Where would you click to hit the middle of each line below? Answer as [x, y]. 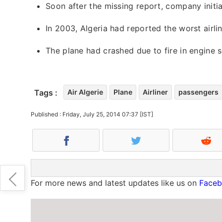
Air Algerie [85, 92]
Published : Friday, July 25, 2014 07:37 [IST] [92, 114]
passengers [198, 92]
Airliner [155, 92]
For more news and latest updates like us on [115, 183]
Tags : [46, 92]
